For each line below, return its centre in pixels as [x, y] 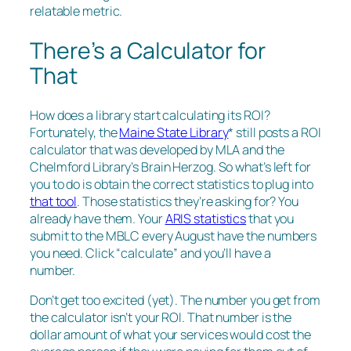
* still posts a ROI [275, 133]
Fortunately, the [75, 133]
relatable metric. [78, 11]
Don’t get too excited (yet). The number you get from [175, 300]
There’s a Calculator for [148, 50]
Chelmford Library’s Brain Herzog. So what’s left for [170, 167]
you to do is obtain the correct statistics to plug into [172, 185]
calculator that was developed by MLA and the [157, 150]
